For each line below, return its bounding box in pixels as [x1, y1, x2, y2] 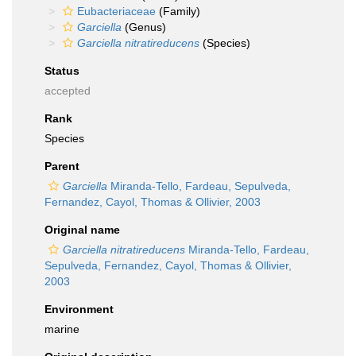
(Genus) [122, 21, 166, 33]
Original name [44, 223, 120, 236]
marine [44, 323, 79, 335]
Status [44, 64, 79, 77]
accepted [44, 84, 91, 97]
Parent [44, 160, 79, 172]
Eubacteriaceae [77, 5, 156, 17]
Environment [44, 303, 114, 315]
